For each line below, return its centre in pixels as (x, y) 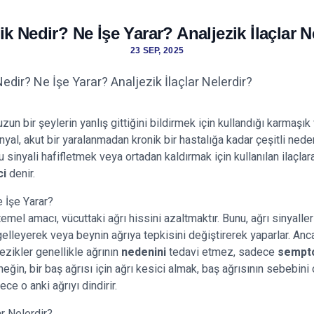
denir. (21, 174)
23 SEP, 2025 (157, 50)
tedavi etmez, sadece (222, 252)
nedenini (144, 252)
